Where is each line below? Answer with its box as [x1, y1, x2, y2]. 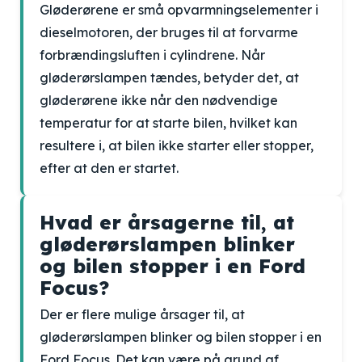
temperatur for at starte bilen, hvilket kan [40, 115, 297, 131]
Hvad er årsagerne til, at [40, 210, 294, 234]
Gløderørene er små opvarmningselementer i [40, 2, 318, 18]
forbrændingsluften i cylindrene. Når [40, 47, 265, 63]
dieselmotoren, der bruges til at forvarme [40, 24, 298, 40]
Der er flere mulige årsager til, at [40, 306, 245, 322]
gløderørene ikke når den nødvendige [40, 92, 278, 108]
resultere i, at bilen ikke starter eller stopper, [40, 137, 314, 154]
